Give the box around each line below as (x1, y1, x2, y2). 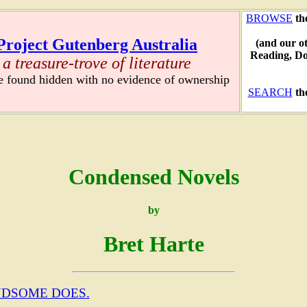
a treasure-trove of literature (2, 54, 191, 73)
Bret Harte (103, 231, 204, 256)
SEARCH (247, 86, 293, 99)
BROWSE (246, 12, 293, 25)
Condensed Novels (68, 164, 239, 189)
